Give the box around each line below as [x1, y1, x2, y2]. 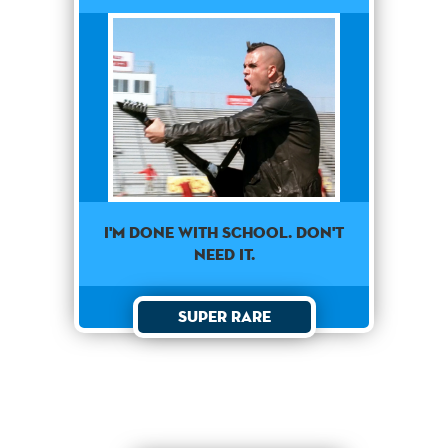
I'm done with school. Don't [104, 222, 344, 244]
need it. [193, 244, 255, 266]
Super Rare [177, 306, 271, 328]
